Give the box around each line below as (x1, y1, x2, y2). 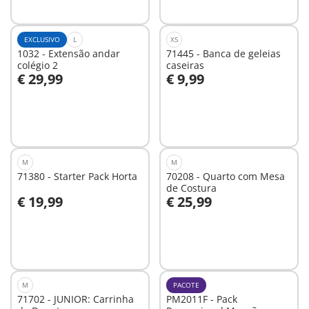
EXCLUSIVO (24, 34, 60, 44)
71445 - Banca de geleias (166, 47, 281, 60)
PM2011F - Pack (166, 292, 237, 306)
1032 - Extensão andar (17, 47, 120, 60)
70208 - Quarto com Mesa (166, 170, 285, 183)
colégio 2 (17, 59, 58, 72)
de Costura (166, 181, 217, 195)
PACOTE (172, 280, 199, 290)
